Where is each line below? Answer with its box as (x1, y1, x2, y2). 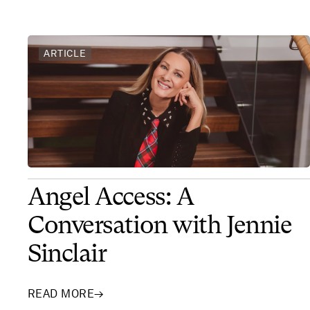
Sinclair (28, 242, 107, 268)
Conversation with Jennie (28, 214, 292, 239)
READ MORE (28, 286, 95, 300)
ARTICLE (44, 48, 86, 60)
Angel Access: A (28, 185, 194, 211)
